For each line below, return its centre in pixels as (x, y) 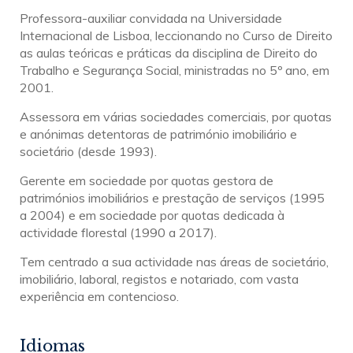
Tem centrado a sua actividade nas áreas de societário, (174, 262)
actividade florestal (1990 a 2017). (118, 233)
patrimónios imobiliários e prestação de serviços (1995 (172, 198)
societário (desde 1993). (88, 152)
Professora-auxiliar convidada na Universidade (151, 19)
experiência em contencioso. (99, 297)
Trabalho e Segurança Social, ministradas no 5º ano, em (175, 71)
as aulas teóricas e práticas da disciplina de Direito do (169, 53)
